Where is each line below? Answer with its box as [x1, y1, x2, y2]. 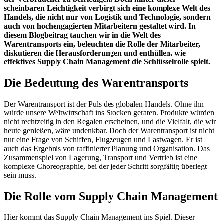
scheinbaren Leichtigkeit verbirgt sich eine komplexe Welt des [4, 3, 210, 12]
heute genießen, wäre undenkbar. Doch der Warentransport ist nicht [4, 126, 214, 135]
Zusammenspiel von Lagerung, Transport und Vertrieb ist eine [4, 153, 197, 162]
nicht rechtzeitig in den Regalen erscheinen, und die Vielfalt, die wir [4, 117, 216, 126]
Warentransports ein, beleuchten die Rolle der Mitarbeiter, [4, 39, 200, 48]
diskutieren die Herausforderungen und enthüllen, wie [4, 48, 186, 57]
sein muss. [4, 170, 36, 179]
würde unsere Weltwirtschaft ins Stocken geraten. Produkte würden [4, 108, 214, 117]
